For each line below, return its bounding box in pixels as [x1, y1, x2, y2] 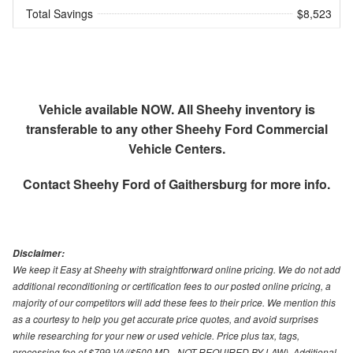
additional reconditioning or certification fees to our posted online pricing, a [13, 278, 331, 292]
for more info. [247, 174, 330, 193]
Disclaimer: [13, 246, 65, 260]
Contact [23, 174, 73, 193]
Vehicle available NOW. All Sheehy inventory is [38, 99, 315, 118]
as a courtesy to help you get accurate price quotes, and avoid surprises [13, 311, 318, 325]
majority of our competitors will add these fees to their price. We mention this [13, 295, 336, 309]
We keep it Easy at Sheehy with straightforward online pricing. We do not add [13, 262, 340, 276]
